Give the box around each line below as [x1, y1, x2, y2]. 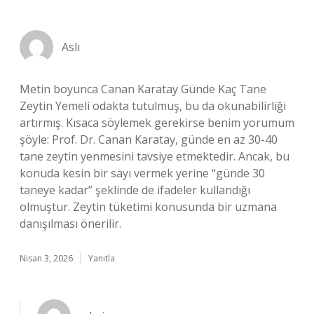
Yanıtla [88, 252, 115, 264]
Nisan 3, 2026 [20, 252, 73, 264]
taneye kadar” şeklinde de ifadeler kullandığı [20, 182, 250, 198]
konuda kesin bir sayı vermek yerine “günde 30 [20, 165, 265, 181]
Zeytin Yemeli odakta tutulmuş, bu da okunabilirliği [20, 98, 286, 114]
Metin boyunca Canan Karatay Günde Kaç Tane [20, 81, 266, 97]
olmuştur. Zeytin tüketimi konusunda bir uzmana [20, 199, 277, 214]
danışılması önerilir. [20, 216, 121, 231]
